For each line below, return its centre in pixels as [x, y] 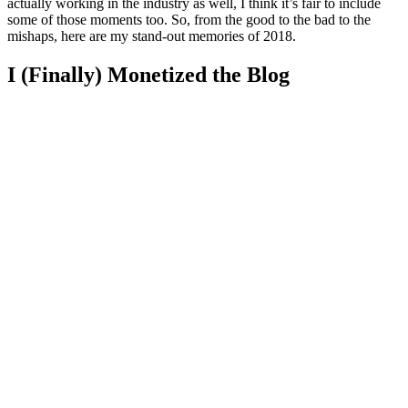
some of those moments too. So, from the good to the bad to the [189, 19]
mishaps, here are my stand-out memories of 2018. [152, 36]
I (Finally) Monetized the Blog [148, 74]
